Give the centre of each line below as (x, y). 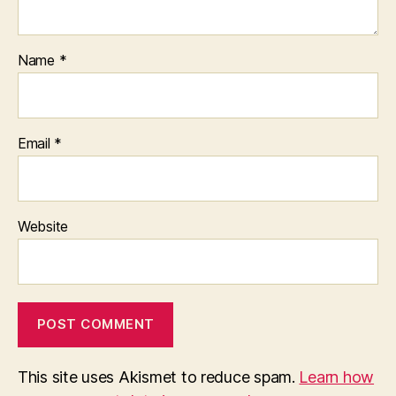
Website (43, 226)
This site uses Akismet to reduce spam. (159, 377)
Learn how (337, 377)
